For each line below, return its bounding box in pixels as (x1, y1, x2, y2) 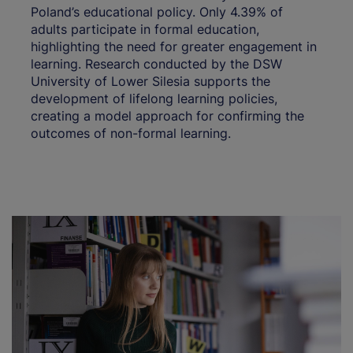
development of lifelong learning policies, (31, 90, 277, 106)
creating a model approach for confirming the (31, 107, 304, 124)
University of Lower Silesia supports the (31, 72, 270, 89)
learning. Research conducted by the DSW (31, 55, 282, 72)
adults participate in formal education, (31, 20, 259, 37)
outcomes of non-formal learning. (31, 124, 231, 141)
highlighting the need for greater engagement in (31, 38, 317, 54)
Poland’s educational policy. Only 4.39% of (31, 3, 283, 20)
